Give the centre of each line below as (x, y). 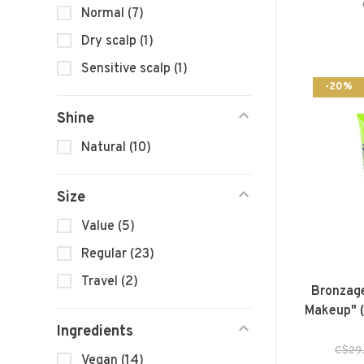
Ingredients (95, 332)
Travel (101, 282)
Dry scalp (110, 42)
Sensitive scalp (128, 69)
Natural (105, 148)
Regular (106, 255)
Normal (104, 14)
